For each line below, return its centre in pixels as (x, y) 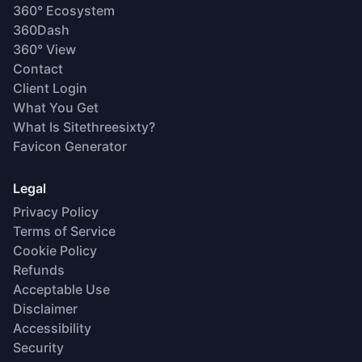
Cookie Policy (55, 250)
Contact (38, 68)
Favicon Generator (70, 146)
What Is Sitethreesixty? (84, 126)
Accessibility (52, 328)
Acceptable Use (61, 289)
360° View (44, 49)
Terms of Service (64, 231)
